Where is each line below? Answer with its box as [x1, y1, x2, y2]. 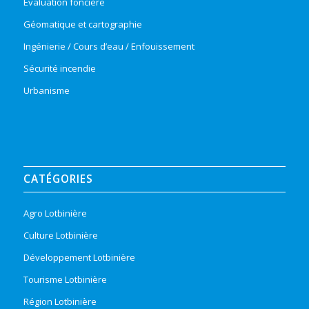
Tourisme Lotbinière [23, 273, 107, 286]
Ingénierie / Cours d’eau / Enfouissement [23, 40, 195, 53]
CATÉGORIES [23, 172, 93, 187]
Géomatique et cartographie [23, 18, 142, 31]
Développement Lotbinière [23, 251, 135, 264]
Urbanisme [23, 84, 70, 97]
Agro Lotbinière [23, 207, 87, 220]
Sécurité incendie [23, 62, 96, 75]
